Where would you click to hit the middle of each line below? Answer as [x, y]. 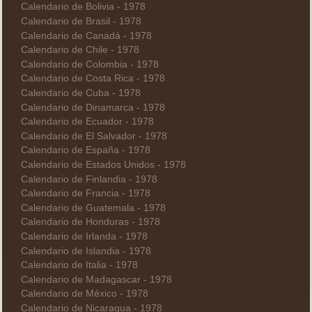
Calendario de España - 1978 [85, 150]
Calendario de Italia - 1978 [79, 265]
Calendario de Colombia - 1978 [89, 64]
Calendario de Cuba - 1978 [80, 93]
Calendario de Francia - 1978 [85, 194]
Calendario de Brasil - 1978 [81, 22]
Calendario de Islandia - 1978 [86, 251]
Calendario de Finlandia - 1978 [89, 179]
